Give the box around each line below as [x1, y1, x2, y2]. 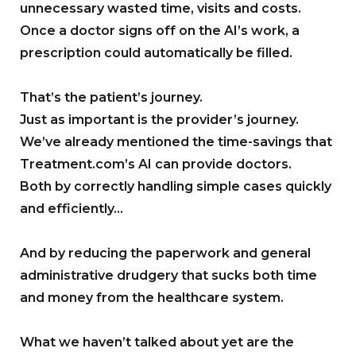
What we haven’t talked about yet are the [20, 335, 294, 350]
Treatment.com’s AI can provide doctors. [20, 157, 292, 172]
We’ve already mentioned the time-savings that [20, 134, 332, 150]
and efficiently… [20, 201, 123, 217]
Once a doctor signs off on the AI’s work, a [20, 23, 300, 39]
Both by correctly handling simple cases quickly [20, 179, 331, 195]
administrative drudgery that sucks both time [20, 268, 317, 284]
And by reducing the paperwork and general [20, 246, 311, 261]
